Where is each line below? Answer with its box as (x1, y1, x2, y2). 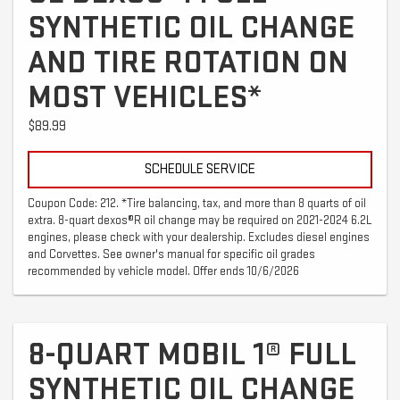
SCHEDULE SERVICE (145, 160, 255, 178)
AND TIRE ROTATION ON (28, 43, 348, 82)
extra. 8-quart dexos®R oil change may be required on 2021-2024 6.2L (28, 212, 372, 228)
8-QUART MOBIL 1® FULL (28, 335, 356, 374)
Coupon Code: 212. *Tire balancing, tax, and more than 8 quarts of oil (28, 196, 366, 211)
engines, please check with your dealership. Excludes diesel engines (28, 229, 370, 245)
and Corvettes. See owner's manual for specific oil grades (28, 246, 315, 262)
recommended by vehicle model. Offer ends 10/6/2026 (28, 263, 299, 279)
